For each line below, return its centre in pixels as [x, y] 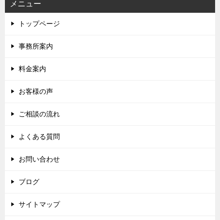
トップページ [39, 23]
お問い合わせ [39, 159]
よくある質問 [39, 136]
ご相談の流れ [39, 114]
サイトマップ [39, 204]
